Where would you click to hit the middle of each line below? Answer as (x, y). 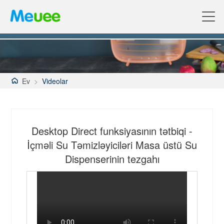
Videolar (55, 81)
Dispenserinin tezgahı (112, 159)
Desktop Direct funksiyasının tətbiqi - (112, 131)
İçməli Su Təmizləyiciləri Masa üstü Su (112, 145)
